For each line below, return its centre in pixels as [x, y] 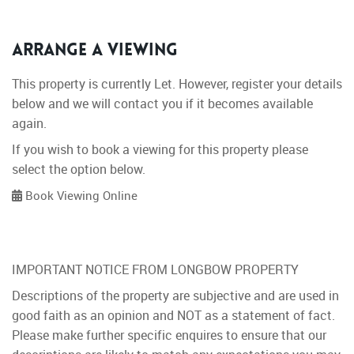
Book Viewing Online [80, 196]
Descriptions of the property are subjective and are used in [175, 296]
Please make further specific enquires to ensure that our [169, 335]
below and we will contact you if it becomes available [162, 104]
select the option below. [79, 169]
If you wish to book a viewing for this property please [160, 150]
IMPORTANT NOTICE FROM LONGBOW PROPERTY [155, 270]
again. [29, 124]
